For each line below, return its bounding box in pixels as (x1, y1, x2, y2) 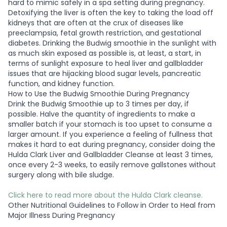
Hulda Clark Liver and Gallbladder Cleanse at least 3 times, (8, 149, 213, 160)
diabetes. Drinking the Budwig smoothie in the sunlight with (8, 37, 216, 48)
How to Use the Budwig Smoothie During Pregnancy (8, 88, 190, 99)
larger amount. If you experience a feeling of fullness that (8, 129, 213, 139)
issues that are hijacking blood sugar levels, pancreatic (8, 68, 201, 79)
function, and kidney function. (8, 78, 117, 89)
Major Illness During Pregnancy (8, 210, 115, 220)
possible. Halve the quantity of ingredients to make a (8, 108, 195, 119)
